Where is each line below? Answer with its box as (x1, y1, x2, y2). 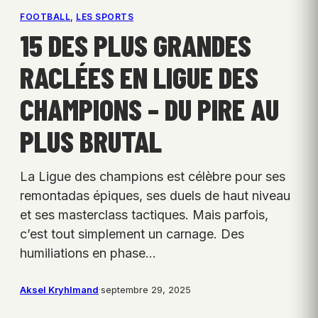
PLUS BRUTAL (20, 123, 162, 159)
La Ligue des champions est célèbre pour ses (20, 169, 285, 185)
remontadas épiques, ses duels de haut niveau (20, 188, 290, 204)
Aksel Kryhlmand (20, 284, 99, 296)
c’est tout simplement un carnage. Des (20, 226, 244, 242)
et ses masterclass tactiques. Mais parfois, (20, 207, 268, 223)
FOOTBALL (20, 11, 70, 23)
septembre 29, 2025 (101, 284, 191, 296)
